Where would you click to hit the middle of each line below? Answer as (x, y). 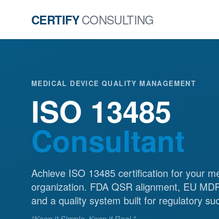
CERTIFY (55, 20)
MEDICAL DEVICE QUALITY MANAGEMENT (114, 83)
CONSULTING (118, 19)
